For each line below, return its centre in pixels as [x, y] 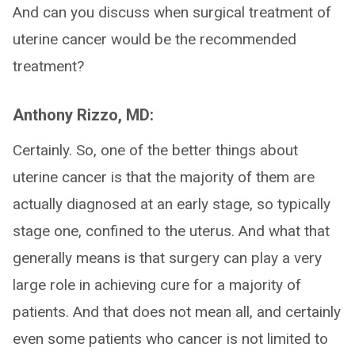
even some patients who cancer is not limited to [170, 339]
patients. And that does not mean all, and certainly [177, 312]
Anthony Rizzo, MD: [83, 115]
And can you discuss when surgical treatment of [172, 12]
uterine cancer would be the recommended [155, 39]
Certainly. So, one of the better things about [155, 150]
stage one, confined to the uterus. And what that [171, 231]
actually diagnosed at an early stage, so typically [172, 204]
